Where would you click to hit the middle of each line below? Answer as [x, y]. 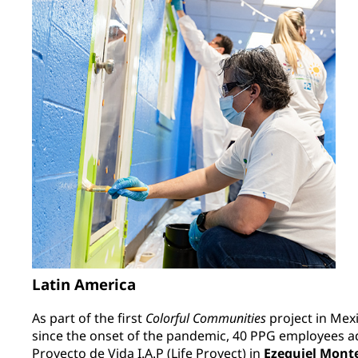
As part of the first [89, 318]
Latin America [84, 284]
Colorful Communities [206, 318]
